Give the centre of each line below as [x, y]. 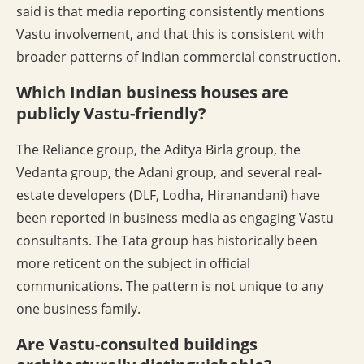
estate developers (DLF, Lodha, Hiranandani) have [168, 195]
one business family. [78, 309]
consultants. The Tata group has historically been [167, 241]
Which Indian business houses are [152, 93]
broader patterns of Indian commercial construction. [178, 57]
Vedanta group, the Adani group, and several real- [169, 173]
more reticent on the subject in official [133, 264]
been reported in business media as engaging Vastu [175, 218]
